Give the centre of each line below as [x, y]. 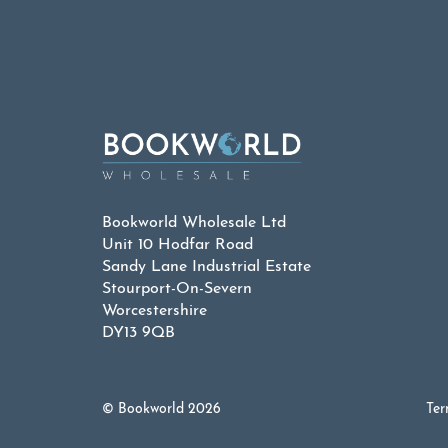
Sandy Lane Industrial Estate [206, 267]
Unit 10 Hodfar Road [177, 245]
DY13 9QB [138, 333]
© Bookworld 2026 [161, 409]
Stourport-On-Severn [177, 289]
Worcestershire [154, 311]
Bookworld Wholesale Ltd [194, 223]
